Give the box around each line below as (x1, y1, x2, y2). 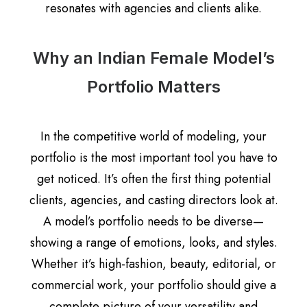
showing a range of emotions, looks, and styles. (29, 234, 278, 251)
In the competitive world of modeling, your (40, 127, 267, 145)
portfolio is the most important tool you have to (29, 149, 278, 167)
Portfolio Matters (86, 77, 221, 97)
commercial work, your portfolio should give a (31, 276, 276, 294)
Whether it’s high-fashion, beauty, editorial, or (31, 255, 276, 273)
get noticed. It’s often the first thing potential (36, 170, 271, 188)
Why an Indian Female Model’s (32, 48, 275, 68)
